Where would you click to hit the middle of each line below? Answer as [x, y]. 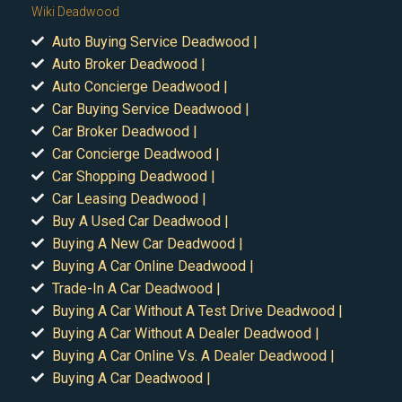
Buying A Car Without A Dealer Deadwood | [185, 333]
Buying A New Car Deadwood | [147, 243]
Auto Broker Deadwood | [128, 64]
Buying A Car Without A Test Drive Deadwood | [197, 310]
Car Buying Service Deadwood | [150, 109]
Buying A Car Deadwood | [131, 378]
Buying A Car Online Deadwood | [153, 266]
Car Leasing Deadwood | [129, 198]
